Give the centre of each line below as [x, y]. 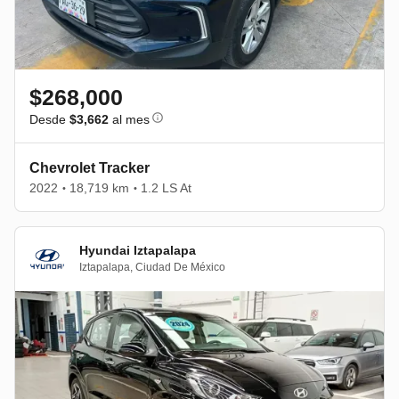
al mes [129, 119]
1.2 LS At [166, 187]
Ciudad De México [180, 268]
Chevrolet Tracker [90, 167]
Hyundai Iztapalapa [138, 251]
